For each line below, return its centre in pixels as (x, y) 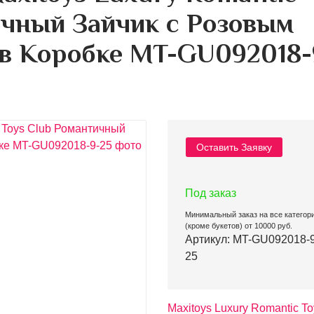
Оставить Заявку (234, 147)
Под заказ (210, 193)
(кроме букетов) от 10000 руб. (238, 226)
